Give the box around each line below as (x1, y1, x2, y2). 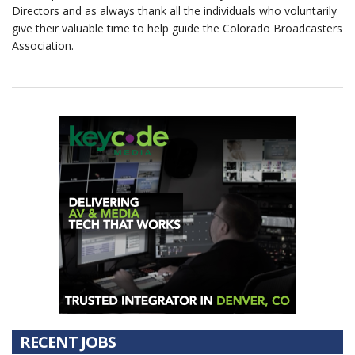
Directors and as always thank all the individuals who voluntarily (12, 3, 337, 18)
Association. (12, 38, 74, 53)
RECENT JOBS (20, 331, 116, 353)
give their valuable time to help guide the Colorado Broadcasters (12, 21, 342, 36)
